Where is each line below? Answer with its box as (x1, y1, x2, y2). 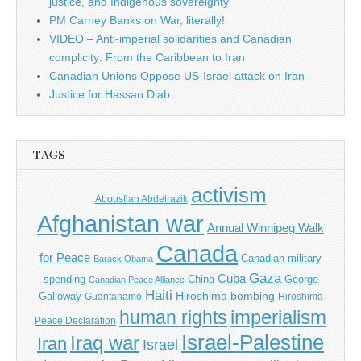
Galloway (38, 289, 81, 302)
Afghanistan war (37, 210, 204, 237)
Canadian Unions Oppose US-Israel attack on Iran (49, 69, 305, 83)
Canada (156, 240, 238, 267)
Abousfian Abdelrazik (94, 193, 188, 205)
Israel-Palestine (181, 330, 324, 354)
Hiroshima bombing (175, 288, 275, 302)
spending (43, 272, 85, 285)
